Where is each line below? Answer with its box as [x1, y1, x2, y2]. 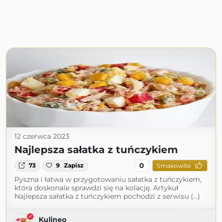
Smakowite [156, 162, 191, 169]
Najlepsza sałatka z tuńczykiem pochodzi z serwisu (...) [14, 192, 200, 201]
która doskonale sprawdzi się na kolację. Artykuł [14, 183, 178, 193]
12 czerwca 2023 [14, 132, 69, 141]
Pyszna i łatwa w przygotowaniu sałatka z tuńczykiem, [14, 175, 202, 184]
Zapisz [64, 162, 84, 169]
